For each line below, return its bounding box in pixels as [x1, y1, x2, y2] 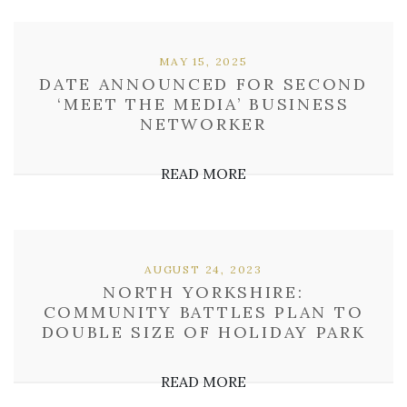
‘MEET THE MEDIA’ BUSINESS [57, 94, 350, 114]
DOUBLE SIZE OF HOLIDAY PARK [41, 322, 366, 342]
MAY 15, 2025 [159, 55, 248, 68]
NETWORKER [140, 114, 267, 134]
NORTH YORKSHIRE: [103, 282, 304, 303]
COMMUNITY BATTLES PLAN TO [43, 302, 364, 323]
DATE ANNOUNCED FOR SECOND [39, 74, 368, 94]
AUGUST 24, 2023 [144, 263, 263, 276]
